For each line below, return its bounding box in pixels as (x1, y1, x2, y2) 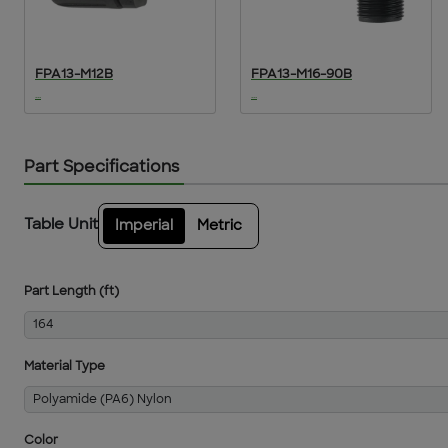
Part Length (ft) (24, 286, 119, 299)
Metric (197, 219, 242, 235)
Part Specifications (24, 160, 179, 177)
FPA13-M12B (35, 69, 113, 82)
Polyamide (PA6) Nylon (32, 393, 172, 406)
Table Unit (24, 218, 98, 234)
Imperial (115, 219, 173, 235)
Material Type (24, 360, 105, 373)
